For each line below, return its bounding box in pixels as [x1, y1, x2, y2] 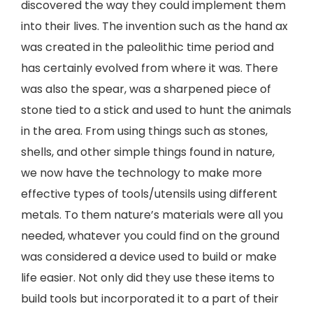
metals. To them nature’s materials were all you [21, 207, 283, 223]
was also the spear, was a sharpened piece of [21, 81, 271, 97]
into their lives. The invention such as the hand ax [21, 18, 288, 34]
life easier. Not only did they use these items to [21, 270, 275, 286]
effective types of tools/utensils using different [21, 186, 277, 202]
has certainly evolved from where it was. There [21, 60, 278, 76]
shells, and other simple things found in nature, [21, 144, 275, 160]
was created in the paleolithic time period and [21, 39, 274, 55]
